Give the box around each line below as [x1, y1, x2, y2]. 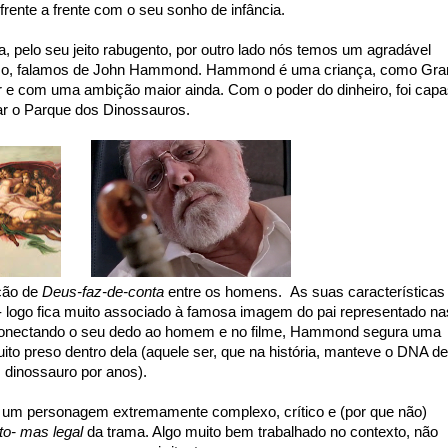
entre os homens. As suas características [164, 284, 445, 301]
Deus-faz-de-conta [38, 284, 164, 301]
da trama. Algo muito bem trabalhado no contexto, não [82, 424, 438, 441]
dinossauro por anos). [5, 364, 147, 381]
